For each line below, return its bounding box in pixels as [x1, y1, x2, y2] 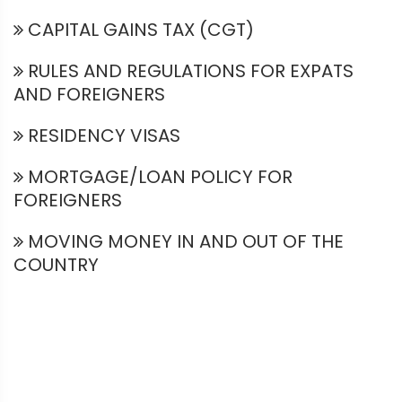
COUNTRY [13, 252, 99, 277]
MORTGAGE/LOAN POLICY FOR [23, 164, 293, 189]
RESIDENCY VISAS [23, 123, 180, 148]
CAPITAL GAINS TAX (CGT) [23, 17, 254, 42]
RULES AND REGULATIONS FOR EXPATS [23, 58, 354, 83]
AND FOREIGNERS [13, 82, 165, 107]
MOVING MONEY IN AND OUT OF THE [23, 229, 344, 254]
